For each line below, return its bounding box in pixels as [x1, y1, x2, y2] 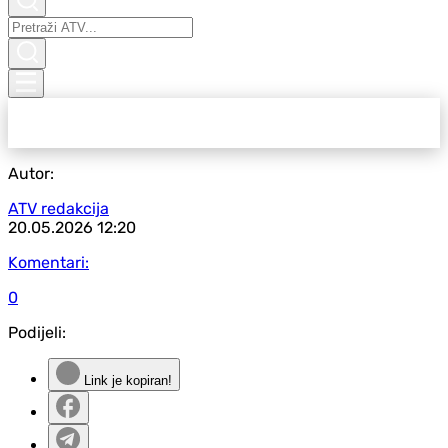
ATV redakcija [8, 199, 109, 218]
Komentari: [8, 253, 89, 272]
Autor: [8, 164, 54, 183]
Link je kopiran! [80, 373, 172, 388]
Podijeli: [8, 323, 66, 342]
